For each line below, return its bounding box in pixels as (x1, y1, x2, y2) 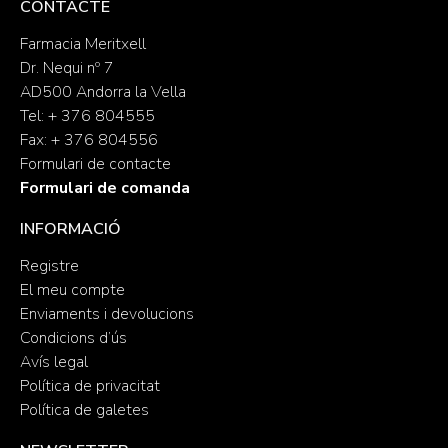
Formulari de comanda (20, 177, 190, 199)
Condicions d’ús (20, 327, 127, 349)
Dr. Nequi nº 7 (20, 57, 114, 79)
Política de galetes (20, 399, 149, 421)
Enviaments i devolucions (20, 303, 194, 325)
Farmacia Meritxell (20, 33, 146, 55)
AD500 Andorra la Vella (20, 81, 186, 103)
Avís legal (20, 351, 88, 373)
